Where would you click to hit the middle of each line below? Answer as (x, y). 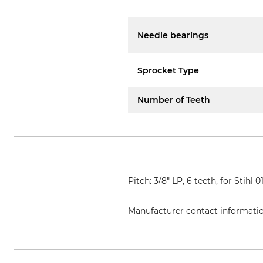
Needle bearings (173, 35)
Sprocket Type (168, 70)
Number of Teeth (174, 100)
